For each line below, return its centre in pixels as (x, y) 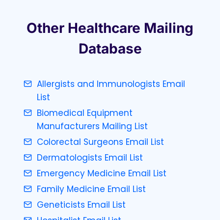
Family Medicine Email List (91, 189)
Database (110, 48)
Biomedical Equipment (85, 113)
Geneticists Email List (81, 205)
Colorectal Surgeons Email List (100, 142)
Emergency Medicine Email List (102, 173)
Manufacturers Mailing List (92, 126)
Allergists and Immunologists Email (111, 84)
